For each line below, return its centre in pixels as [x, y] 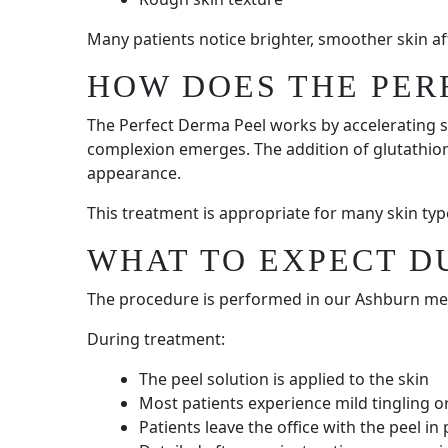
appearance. [134, 173]
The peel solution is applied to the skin [284, 379]
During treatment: [156, 339]
